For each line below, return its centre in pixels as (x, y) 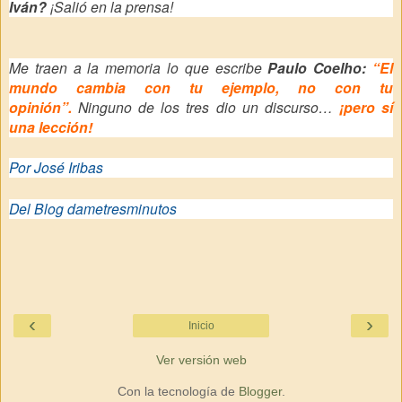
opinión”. (40, 107)
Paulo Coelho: (314, 67)
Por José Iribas (56, 167)
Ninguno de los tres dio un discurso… (205, 106)
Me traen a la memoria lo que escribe (135, 67)
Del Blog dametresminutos (93, 208)
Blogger (260, 391)
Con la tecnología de (178, 391)
